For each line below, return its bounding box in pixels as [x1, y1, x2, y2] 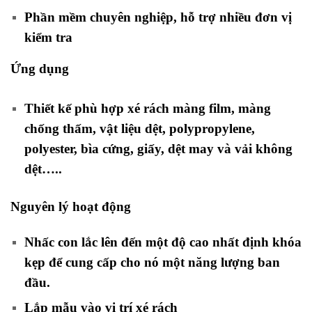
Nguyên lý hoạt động [10, 198, 131, 214]
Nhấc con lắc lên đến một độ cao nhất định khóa [24, 234, 302, 249]
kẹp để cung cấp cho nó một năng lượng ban [24, 254, 280, 270]
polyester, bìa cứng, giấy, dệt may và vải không [24, 141, 292, 156]
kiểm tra [24, 30, 72, 45]
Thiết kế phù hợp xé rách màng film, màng [24, 100, 271, 116]
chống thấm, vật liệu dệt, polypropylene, [24, 120, 255, 136]
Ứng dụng [10, 61, 69, 77]
